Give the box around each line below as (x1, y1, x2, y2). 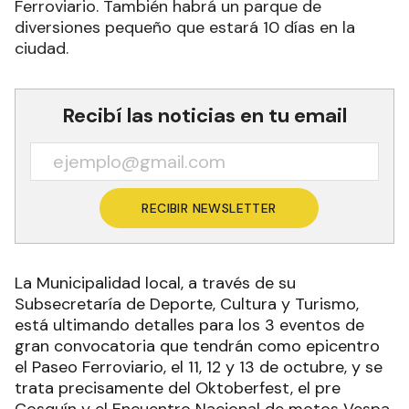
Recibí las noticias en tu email (62, 101, 347, 129)
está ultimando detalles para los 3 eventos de (15, 313, 364, 336)
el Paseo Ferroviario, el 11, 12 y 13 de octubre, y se (15, 355, 383, 378)
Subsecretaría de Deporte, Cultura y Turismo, (15, 292, 359, 315)
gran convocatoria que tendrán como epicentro (15, 334, 380, 357)
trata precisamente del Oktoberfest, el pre (15, 376, 341, 399)
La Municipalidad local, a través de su (15, 271, 296, 294)
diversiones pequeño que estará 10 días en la (15, 16, 355, 38)
